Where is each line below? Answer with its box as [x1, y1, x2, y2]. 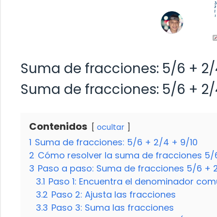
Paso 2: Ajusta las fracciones [51, 188, 176, 201]
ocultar [97, 121, 124, 133]
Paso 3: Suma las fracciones [51, 201, 174, 214]
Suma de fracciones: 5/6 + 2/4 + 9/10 [35, 136, 198, 148]
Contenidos [29, 119, 87, 133]
